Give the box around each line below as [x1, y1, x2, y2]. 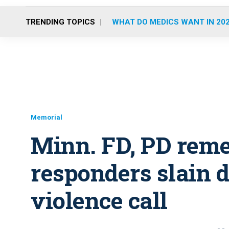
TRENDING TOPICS [26, 17, 95, 27]
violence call [31, 185, 168, 215]
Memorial [31, 113, 62, 121]
